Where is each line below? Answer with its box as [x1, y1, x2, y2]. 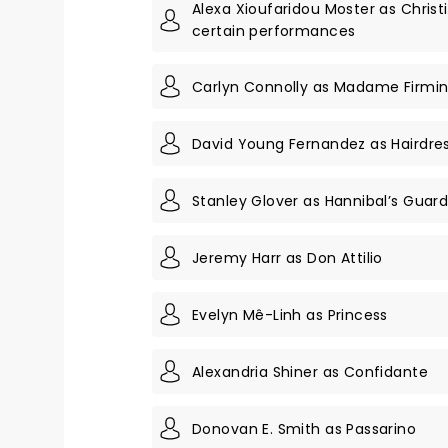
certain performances [192, 21, 356, 41]
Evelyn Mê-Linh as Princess [192, 304, 388, 325]
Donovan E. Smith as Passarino [192, 418, 417, 439]
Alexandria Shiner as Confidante [192, 361, 429, 382]
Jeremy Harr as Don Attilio [192, 247, 383, 268]
